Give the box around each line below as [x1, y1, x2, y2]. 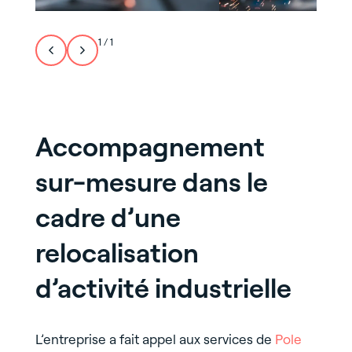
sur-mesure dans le [35, 164, 268, 199]
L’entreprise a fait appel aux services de [35, 330, 275, 347]
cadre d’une [35, 200, 181, 234]
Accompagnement [35, 129, 265, 163]
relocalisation [35, 235, 199, 269]
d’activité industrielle [35, 270, 291, 305]
